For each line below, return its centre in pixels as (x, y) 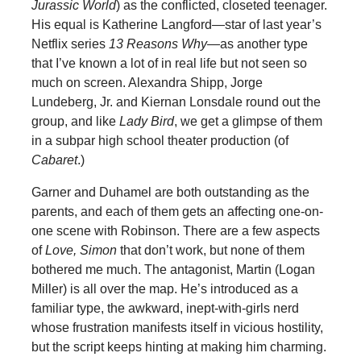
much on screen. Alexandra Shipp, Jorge (147, 82)
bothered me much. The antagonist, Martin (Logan (173, 269)
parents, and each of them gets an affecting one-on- (177, 211)
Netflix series (68, 44)
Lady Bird (146, 121)
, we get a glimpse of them (248, 121)
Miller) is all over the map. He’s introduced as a (164, 288)
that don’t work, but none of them (210, 250)
